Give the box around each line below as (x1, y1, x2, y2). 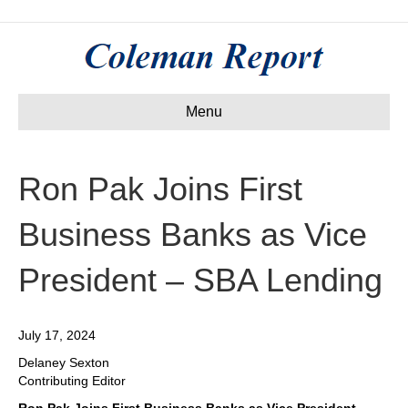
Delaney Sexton (18, 355, 109, 370)
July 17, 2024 (18, 328, 96, 342)
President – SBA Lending (18, 261, 382, 299)
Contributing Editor (18, 373, 126, 388)
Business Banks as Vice (18, 216, 367, 253)
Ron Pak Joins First (18, 170, 302, 208)
